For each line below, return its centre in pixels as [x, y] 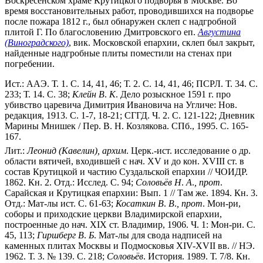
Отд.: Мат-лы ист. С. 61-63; [60, 203]
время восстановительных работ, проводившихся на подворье [129, 11]
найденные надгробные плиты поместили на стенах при [118, 53]
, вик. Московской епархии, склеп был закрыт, [162, 42]
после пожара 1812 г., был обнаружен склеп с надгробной [121, 21]
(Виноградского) [37, 42]
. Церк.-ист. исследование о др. [188, 150]
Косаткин [136, 203]
